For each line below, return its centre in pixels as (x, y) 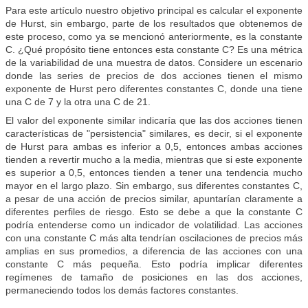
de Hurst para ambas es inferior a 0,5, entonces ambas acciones (154, 147)
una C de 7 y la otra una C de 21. (78, 102)
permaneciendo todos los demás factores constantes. (122, 290)
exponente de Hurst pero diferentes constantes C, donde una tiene (154, 89)
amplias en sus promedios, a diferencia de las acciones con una (154, 251)
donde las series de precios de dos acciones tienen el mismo (154, 76)
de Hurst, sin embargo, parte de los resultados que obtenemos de (154, 24)
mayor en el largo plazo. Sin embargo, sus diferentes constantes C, (154, 186)
